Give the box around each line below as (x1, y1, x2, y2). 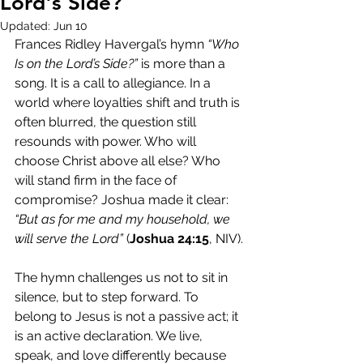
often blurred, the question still (15, 114, 199, 130)
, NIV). (209, 231, 243, 246)
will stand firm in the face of (15, 173, 180, 188)
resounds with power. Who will (15, 134, 199, 149)
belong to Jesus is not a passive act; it (15, 309, 241, 324)
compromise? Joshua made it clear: (15, 192, 232, 207)
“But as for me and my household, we (15, 211, 233, 227)
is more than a (138, 56, 228, 71)
